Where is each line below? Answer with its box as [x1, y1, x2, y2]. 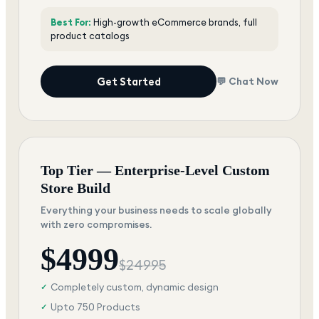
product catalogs [51, 29, 130, 41]
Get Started [96, 74, 161, 88]
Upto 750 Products [51, 300, 140, 313]
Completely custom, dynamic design [51, 280, 219, 293]
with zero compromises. [41, 217, 152, 231]
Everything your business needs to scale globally [41, 203, 272, 216]
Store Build [41, 179, 110, 196]
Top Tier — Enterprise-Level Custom [41, 162, 270, 178]
